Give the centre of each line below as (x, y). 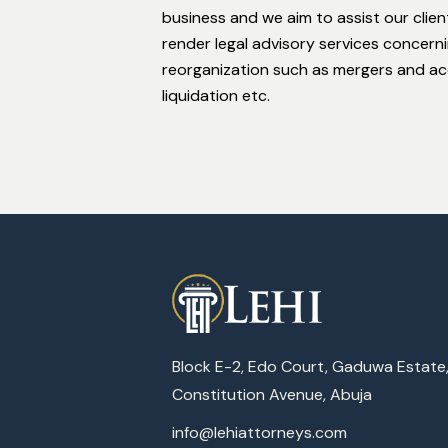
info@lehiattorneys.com (259, 432)
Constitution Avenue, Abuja (272, 394)
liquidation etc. (216, 95)
